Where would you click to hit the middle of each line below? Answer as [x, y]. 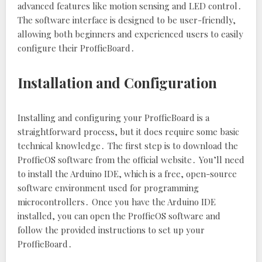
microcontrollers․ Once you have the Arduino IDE [117, 202]
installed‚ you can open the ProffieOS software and [119, 216]
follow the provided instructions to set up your [111, 230]
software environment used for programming [108, 188]
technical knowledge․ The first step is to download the [128, 146]
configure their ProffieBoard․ [76, 48]
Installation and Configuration [117, 82]
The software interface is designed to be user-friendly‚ [127, 20]
